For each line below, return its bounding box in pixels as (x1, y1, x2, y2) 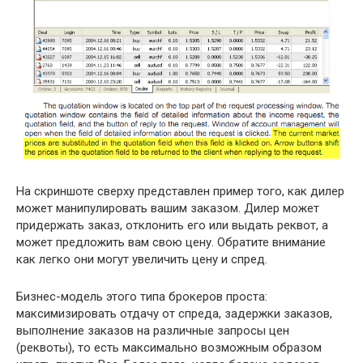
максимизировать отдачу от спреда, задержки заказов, (16, 306, 332, 322)
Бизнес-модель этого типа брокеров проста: (16, 289, 267, 305)
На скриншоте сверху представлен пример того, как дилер (16, 184, 344, 199)
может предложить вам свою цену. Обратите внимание (16, 235, 326, 250)
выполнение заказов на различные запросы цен (16, 323, 289, 339)
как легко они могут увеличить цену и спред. (16, 252, 267, 267)
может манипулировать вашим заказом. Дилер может (16, 201, 319, 216)
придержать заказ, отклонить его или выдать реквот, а (16, 218, 328, 233)
